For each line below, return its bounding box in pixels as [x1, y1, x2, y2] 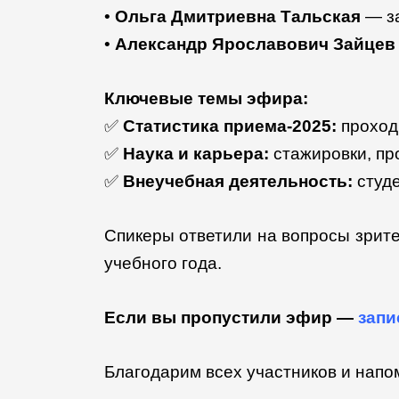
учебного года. [104, 253, 222, 273]
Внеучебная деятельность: [123, 171, 353, 191]
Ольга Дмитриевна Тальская [115, 6, 361, 26]
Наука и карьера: [123, 143, 269, 163]
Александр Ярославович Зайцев [115, 34, 395, 53]
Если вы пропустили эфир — [104, 307, 358, 327]
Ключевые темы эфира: [104, 88, 308, 108]
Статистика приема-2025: [123, 116, 337, 135]
